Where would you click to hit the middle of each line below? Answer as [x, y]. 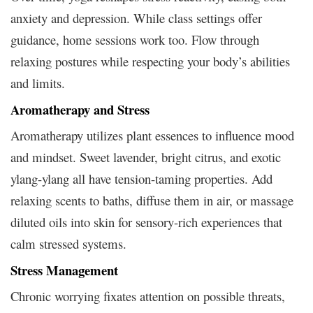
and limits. [38, 83]
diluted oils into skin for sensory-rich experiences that [146, 222]
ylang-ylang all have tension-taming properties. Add [141, 179]
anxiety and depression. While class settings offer [136, 18]
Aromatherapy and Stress [80, 110]
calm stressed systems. [68, 244]
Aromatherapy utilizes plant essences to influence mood [152, 136]
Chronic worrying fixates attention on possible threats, [148, 296]
